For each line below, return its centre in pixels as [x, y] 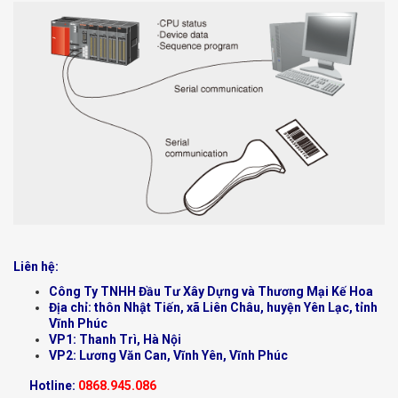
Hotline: [46, 385]
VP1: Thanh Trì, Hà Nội [115, 339]
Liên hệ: [36, 266]
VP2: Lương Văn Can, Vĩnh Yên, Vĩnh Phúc [168, 355]
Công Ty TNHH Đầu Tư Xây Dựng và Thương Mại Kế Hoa [211, 291]
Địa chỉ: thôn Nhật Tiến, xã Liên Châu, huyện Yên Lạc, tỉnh [213, 307]
